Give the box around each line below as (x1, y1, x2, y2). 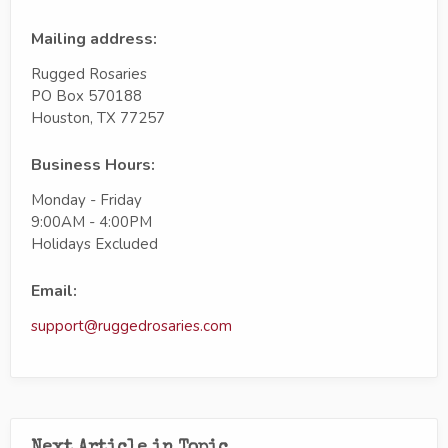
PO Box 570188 (31, 85, 142, 106)
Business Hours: (31, 153, 155, 176)
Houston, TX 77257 (31, 107, 165, 128)
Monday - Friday (31, 189, 142, 210)
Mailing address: (31, 27, 157, 50)
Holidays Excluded (31, 233, 158, 254)
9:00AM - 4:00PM (31, 211, 152, 232)
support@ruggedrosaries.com (31, 315, 232, 336)
